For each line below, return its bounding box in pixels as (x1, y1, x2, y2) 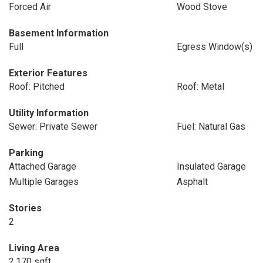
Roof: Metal (176, 81, 224, 92)
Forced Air (9, 1, 51, 12)
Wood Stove (176, 1, 227, 12)
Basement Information (9, 28, 109, 39)
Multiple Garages (9, 176, 79, 187)
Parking (9, 147, 43, 159)
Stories (9, 203, 42, 214)
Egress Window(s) (176, 41, 252, 52)
